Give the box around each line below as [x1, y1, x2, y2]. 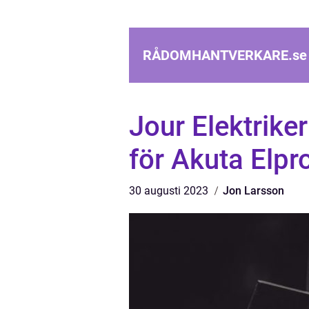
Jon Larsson [223, 184, 284, 197]
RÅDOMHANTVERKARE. [143, 47, 292, 63]
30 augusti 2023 [129, 184, 211, 197]
